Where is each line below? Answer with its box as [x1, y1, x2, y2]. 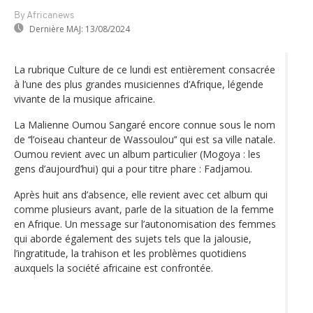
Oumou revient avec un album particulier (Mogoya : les [14, 147, 261, 161]
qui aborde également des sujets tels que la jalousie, [14, 231, 252, 245]
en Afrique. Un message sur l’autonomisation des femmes [14, 217, 276, 231]
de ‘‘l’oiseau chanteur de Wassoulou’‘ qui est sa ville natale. [14, 132, 275, 146]
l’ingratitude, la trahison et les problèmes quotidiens [14, 246, 247, 260]
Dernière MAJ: [29, 22, 83, 35]
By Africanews [14, 10, 74, 21]
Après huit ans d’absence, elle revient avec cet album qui [14, 187, 268, 201]
